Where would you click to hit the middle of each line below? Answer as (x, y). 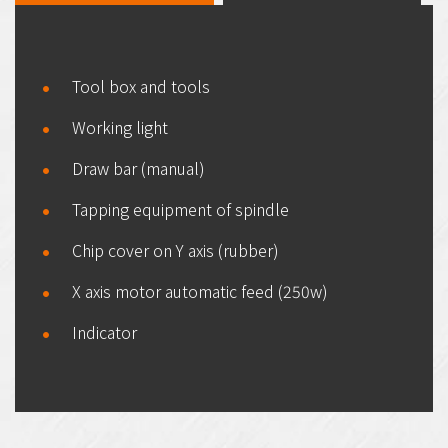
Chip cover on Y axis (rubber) (175, 250)
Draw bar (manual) (138, 168)
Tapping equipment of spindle (180, 209)
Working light (120, 127)
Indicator (104, 332)
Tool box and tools (141, 86)
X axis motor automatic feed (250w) (200, 291)
